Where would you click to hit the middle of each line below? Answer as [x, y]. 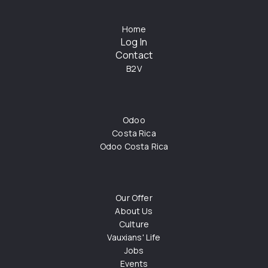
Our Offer [134, 198]
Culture [134, 224]
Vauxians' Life [134, 237]
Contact [134, 55]
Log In [134, 42]
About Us [134, 211]
